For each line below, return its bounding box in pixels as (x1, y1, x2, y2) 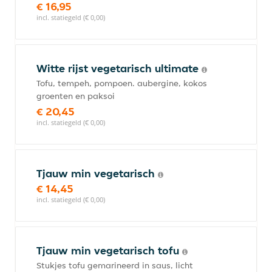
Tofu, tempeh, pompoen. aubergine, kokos (36, 78, 207, 89)
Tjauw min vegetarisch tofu (36, 243, 182, 257)
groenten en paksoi (36, 90, 115, 101)
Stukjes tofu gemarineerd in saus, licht (36, 260, 193, 271)
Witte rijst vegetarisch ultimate (36, 61, 202, 75)
